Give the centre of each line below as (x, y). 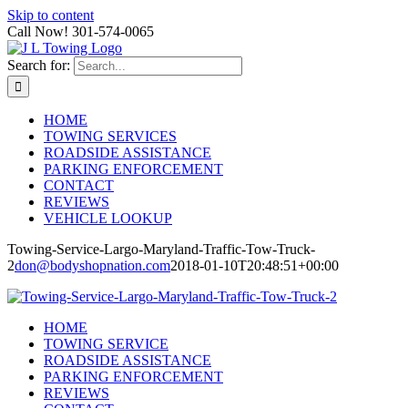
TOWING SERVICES (110, 136)
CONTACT (79, 185)
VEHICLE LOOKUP (108, 218)
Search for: (39, 65)
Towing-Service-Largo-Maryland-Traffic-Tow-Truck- (161, 249)
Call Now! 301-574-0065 (81, 31)
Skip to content (51, 15)
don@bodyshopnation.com (92, 265)
